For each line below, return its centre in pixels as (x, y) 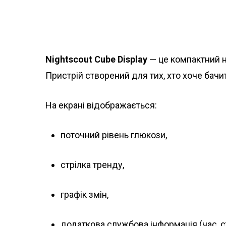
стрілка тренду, (92, 165)
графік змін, (84, 195)
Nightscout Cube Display (96, 60)
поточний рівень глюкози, (114, 135)
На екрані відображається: (101, 105)
